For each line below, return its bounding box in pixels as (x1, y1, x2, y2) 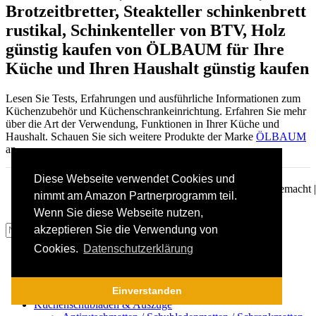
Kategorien (34, 261, 83, 274)
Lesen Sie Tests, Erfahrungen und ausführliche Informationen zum (6, 92, 300, 104)
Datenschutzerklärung (83, 243, 194, 255)
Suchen (145, 224, 176, 236)
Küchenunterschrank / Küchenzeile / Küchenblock (34, 285, 259, 298)
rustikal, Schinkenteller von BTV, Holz (6, 20, 286, 39)
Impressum (176, 195, 224, 208)
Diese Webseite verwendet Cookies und (34, 173, 235, 186)
